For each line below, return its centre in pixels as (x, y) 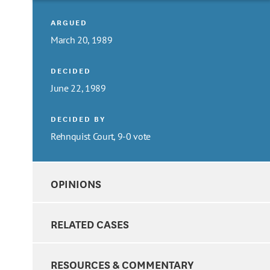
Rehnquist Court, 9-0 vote (101, 136)
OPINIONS (76, 183)
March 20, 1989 (82, 39)
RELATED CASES (90, 224)
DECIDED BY (78, 118)
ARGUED (69, 22)
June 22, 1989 (78, 88)
